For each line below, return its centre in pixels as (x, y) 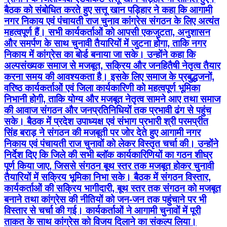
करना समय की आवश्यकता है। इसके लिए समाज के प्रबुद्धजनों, (109, 77)
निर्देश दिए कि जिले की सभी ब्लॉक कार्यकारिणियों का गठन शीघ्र (108, 155)
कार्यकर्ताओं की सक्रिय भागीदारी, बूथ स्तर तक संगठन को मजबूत (112, 188)
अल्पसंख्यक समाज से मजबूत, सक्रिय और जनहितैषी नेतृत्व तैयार (112, 66)
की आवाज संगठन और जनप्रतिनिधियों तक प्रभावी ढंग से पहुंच (108, 110)
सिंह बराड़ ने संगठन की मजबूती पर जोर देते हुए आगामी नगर (102, 133)
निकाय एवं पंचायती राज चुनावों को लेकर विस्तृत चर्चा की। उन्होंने (111, 144)
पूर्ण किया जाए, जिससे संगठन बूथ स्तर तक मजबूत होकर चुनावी (109, 166)
